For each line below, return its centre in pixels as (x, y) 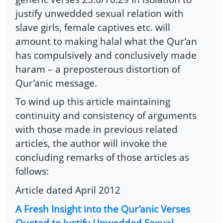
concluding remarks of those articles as (102, 157)
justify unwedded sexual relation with (100, 13)
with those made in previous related (97, 129)
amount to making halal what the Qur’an (106, 41)
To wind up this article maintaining (93, 102)
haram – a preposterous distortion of (98, 69)
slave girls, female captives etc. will (93, 27)
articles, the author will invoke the (91, 143)
